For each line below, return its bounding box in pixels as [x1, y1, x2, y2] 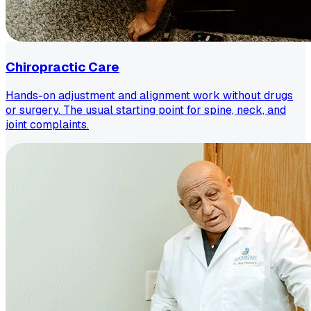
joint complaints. [6, 117, 89, 133]
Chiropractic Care [6, 58, 119, 76]
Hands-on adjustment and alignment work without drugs [6, 88, 293, 103]
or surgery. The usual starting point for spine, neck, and [6, 103, 286, 118]
